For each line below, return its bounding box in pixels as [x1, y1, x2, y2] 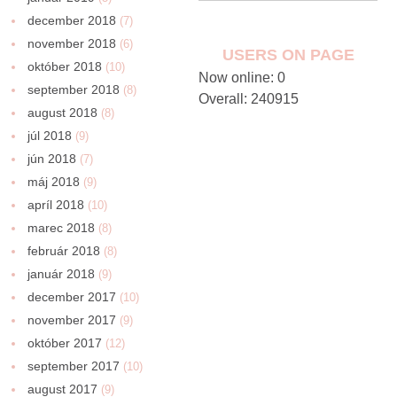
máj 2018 [27, 174, 81, 189]
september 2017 [27, 358, 121, 373]
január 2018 [27, 266, 96, 281]
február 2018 [27, 243, 101, 258]
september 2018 [27, 82, 121, 97]
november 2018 [27, 35, 117, 51]
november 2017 [27, 312, 117, 327]
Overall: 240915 [198, 90, 299, 106]
